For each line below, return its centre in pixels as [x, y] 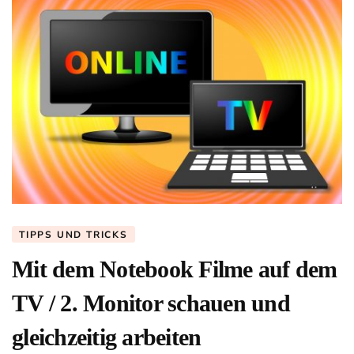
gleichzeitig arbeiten [107, 337]
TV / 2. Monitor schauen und [151, 303]
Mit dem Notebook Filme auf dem [175, 269]
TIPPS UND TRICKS [73, 234]
